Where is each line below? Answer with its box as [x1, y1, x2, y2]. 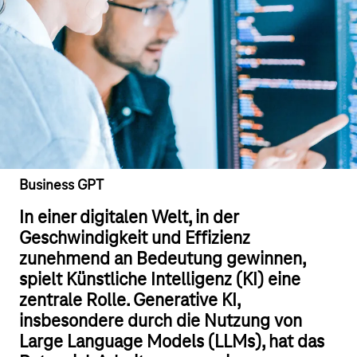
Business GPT [19, 178, 104, 194]
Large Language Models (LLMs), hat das [19, 332, 324, 353]
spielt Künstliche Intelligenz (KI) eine [19, 270, 300, 291]
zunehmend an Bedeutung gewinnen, [19, 249, 305, 270]
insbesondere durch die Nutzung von [19, 312, 302, 332]
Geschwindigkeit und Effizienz [19, 229, 250, 249]
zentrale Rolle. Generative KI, [19, 291, 240, 312]
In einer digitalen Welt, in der [19, 208, 238, 229]
